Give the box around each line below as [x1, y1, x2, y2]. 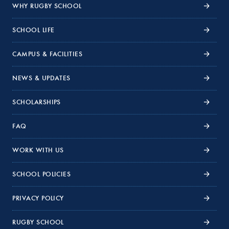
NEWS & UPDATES [12, 74, 71, 82]
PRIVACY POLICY [12, 194, 64, 202]
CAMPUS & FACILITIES [12, 50, 83, 58]
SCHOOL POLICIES [12, 170, 71, 178]
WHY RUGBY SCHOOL [12, 2, 82, 10]
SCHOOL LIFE [12, 26, 55, 34]
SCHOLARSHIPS [12, 98, 61, 106]
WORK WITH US [12, 146, 64, 154]
